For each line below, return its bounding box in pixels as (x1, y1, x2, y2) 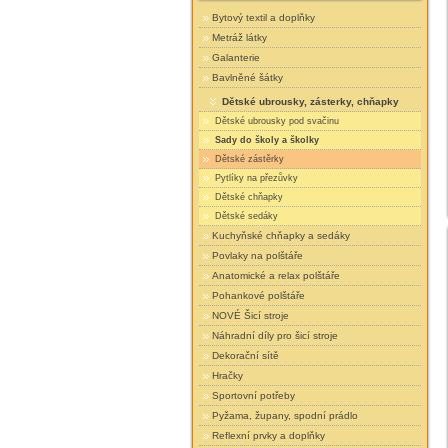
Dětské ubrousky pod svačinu (212, 115, 340, 126)
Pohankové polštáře (212, 289, 306, 301)
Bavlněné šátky (212, 71, 284, 83)
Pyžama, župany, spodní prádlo (212, 409, 359, 421)
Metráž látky (212, 31, 268, 43)
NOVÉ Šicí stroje (212, 309, 290, 321)
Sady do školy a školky (212, 134, 320, 145)
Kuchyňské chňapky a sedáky (212, 229, 351, 241)
